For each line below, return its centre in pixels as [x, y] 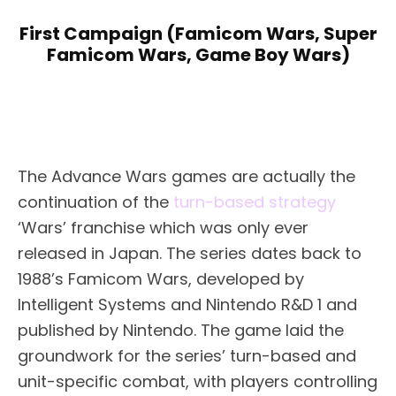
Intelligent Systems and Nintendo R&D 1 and [187, 305]
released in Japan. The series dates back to [190, 254]
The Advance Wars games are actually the [187, 177]
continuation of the [95, 202]
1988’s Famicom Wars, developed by [161, 279]
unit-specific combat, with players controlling [198, 382]
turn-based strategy [255, 202]
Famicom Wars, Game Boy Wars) [198, 54]
